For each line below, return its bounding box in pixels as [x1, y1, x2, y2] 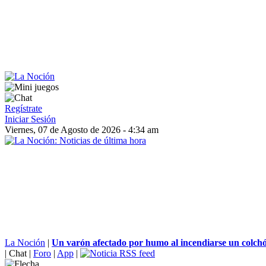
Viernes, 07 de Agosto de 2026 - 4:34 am [5, 125, 159, 135]
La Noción [5, 237, 45, 248]
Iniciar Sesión [5, 114, 56, 124]
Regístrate [5, 103, 42, 113]
